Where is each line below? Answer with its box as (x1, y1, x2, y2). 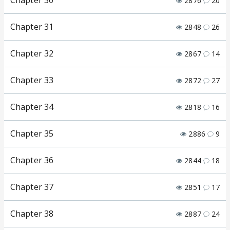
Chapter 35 (10, 128, 53, 140)
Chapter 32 (10, 48, 53, 60)
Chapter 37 (10, 181, 53, 193)
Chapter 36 (10, 155, 53, 166)
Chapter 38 (10, 208, 53, 220)
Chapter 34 (10, 101, 53, 113)
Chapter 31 (10, 21, 53, 33)
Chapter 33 (10, 74, 53, 86)
